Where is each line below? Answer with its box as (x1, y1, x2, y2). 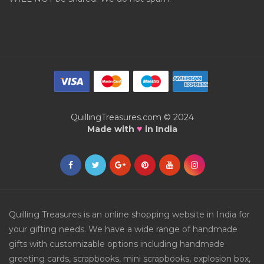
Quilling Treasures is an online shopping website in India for (9, 209, 250, 220)
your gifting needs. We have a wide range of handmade (9, 224, 237, 235)
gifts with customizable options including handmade (9, 239, 225, 250)
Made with (87, 124, 137, 135)
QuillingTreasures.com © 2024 (70, 112, 194, 123)
